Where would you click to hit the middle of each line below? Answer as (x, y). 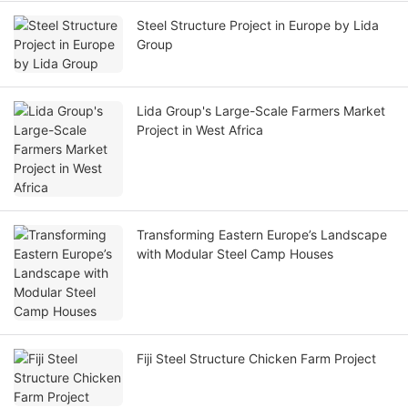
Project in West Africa (200, 130)
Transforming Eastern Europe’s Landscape (262, 235)
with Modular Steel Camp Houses (235, 254)
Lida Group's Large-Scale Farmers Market (261, 111)
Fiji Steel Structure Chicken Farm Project (256, 359)
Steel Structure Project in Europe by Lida (213, 25)
